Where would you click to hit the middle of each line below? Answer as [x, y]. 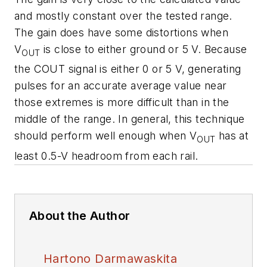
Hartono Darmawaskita [110, 258]
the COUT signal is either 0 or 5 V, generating [128, 69]
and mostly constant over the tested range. [123, 15]
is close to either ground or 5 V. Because [144, 49]
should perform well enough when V [106, 136]
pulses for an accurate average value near [121, 86]
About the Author [80, 215]
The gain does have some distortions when [121, 32]
